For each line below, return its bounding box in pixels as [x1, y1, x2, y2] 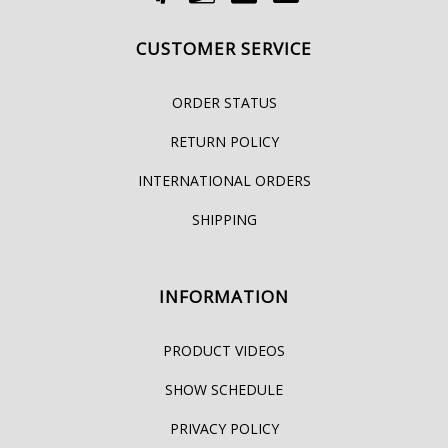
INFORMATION [159, 284, 289, 308]
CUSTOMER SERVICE [136, 36, 312, 60]
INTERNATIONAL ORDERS [137, 170, 311, 190]
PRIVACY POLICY [169, 418, 279, 438]
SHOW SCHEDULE [165, 379, 283, 399]
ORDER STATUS [171, 92, 277, 112]
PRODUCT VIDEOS [163, 340, 285, 360]
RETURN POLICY [169, 131, 279, 151]
